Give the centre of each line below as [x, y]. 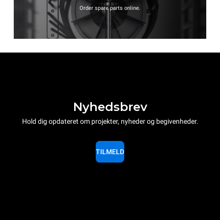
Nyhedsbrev [110, 107]
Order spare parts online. [110, 8]
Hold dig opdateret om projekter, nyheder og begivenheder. [110, 121]
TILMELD [110, 151]
